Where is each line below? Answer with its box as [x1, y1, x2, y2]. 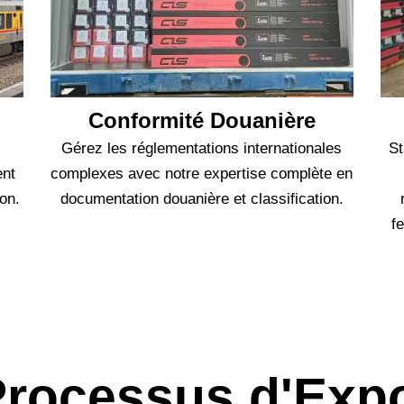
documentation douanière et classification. [60, 190, 344, 208]
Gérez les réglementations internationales [61, 140, 343, 158]
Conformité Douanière [87, 108, 316, 133]
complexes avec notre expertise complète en [50, 165, 353, 183]
